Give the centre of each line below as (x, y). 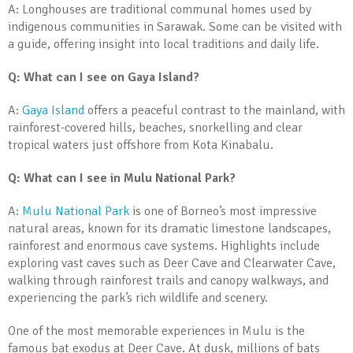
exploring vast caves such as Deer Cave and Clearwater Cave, (172, 263)
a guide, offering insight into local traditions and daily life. (163, 44)
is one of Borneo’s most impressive (223, 211)
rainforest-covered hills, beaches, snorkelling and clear (155, 128)
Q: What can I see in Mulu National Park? (122, 178)
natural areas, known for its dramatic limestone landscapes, (169, 229)
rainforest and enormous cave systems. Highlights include (164, 246)
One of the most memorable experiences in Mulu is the (156, 331)
